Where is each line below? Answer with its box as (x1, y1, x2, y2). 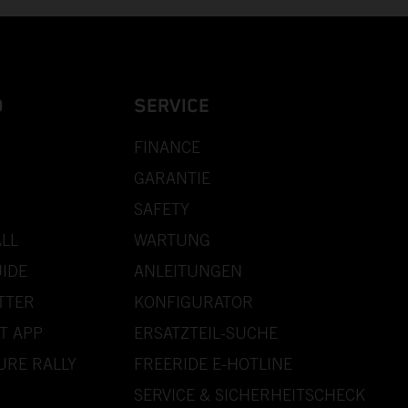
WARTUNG (134, 229, 210, 250)
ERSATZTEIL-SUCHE (134, 322, 278, 342)
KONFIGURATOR (134, 291, 253, 311)
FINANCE (134, 137, 200, 157)
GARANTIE (134, 168, 210, 188)
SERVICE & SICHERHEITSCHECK (134, 384, 365, 404)
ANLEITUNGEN (134, 260, 242, 280)
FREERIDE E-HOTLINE (134, 353, 292, 373)
